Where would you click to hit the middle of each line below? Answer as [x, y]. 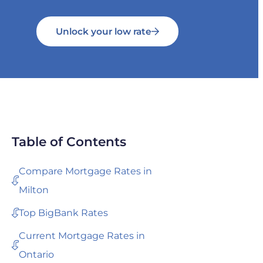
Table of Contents [69, 141]
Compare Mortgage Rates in [86, 171]
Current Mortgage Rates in [82, 235]
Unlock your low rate [103, 31]
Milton [34, 190]
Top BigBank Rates [64, 213]
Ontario [37, 254]
